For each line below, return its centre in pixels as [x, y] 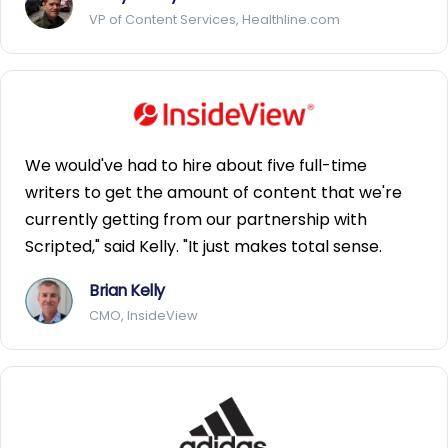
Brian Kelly [127, 291]
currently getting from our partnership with [196, 220]
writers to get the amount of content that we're [213, 193]
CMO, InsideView [143, 316]
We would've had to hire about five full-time [196, 166]
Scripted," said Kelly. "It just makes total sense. [203, 247]
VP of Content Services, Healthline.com [214, 20]
